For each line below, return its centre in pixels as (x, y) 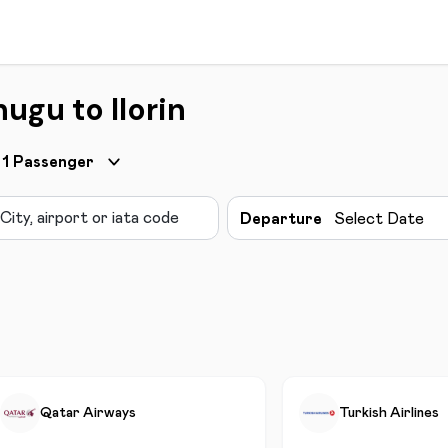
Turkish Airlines (389, 413)
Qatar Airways (88, 413)
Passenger (53, 162)
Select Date (378, 219)
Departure (280, 219)
